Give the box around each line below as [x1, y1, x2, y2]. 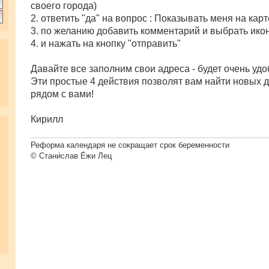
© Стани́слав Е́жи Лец [31, 151, 112, 160]
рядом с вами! [31, 89, 94, 100]
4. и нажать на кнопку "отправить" [31, 38, 181, 49]
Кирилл [31, 114, 63, 125]
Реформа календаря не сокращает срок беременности [31, 140, 229, 150]
